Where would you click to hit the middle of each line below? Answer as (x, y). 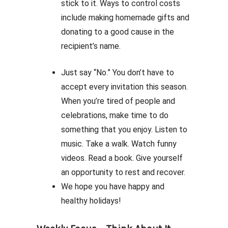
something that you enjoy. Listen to (124, 130)
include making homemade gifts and (125, 18)
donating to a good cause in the (118, 32)
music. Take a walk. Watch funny (119, 144)
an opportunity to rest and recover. (125, 172)
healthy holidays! (92, 201)
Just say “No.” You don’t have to (118, 73)
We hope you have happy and (113, 187)
